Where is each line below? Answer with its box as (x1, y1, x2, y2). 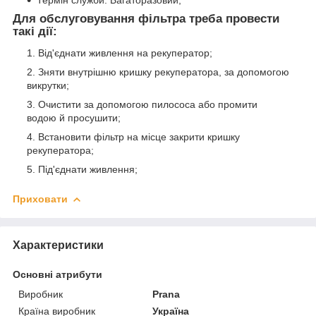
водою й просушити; (27, 112, 121, 124)
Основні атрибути (13, 268, 102, 280)
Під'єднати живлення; (38, 164, 138, 176)
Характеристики (13, 238, 104, 251)
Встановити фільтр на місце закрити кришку (38, 131, 240, 143)
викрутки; (27, 80, 69, 92)
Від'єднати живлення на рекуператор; (38, 47, 212, 59)
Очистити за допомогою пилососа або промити (38, 99, 257, 111)
